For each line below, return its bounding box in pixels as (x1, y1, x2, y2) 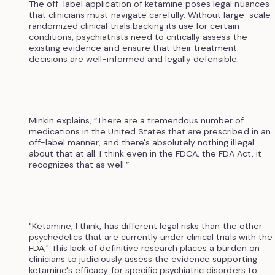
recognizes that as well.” (28, 158, 129, 170)
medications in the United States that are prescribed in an (28, 125, 271, 137)
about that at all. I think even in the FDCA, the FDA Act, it (28, 147, 261, 159)
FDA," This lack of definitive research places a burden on (28, 242, 260, 254)
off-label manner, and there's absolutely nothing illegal (28, 136, 254, 148)
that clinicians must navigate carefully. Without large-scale (28, 9, 271, 20)
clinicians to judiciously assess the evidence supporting (28, 253, 257, 265)
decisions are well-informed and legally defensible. (28, 53, 239, 64)
